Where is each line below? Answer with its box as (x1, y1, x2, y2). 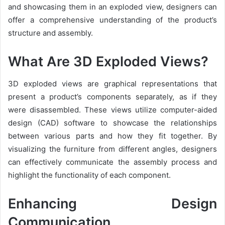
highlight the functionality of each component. (8, 170, 171, 180)
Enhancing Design (8, 195, 217, 212)
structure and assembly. (8, 28, 93, 38)
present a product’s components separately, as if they (8, 92, 217, 101)
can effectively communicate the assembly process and (8, 157, 217, 167)
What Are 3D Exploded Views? (8, 53, 208, 70)
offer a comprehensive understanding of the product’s (8, 15, 217, 25)
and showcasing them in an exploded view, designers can (8, 2, 217, 12)
